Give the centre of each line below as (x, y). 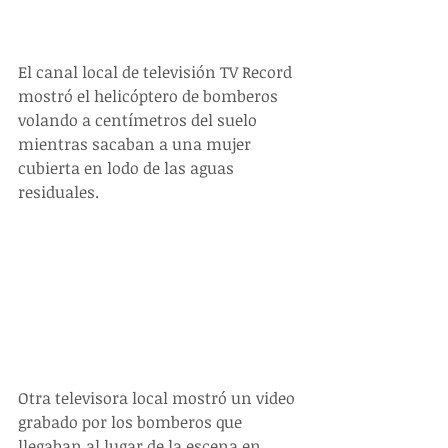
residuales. (58, 191)
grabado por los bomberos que (132, 422)
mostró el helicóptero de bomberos (150, 95)
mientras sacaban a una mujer (136, 143)
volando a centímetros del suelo (139, 119)
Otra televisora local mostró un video (158, 398)
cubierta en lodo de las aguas (128, 167)
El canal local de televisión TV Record (157, 71)
